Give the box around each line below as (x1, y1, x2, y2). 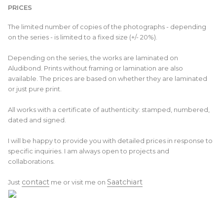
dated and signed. (8, 116, 66, 124)
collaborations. (8, 157, 55, 165)
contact (22, 178, 49, 186)
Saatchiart (107, 178, 143, 186)
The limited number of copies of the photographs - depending (8, 23, 206, 31)
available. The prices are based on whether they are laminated (8, 74, 207, 82)
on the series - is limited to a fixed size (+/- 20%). (8, 33, 157, 41)
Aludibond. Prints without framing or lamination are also (8, 64, 183, 72)
